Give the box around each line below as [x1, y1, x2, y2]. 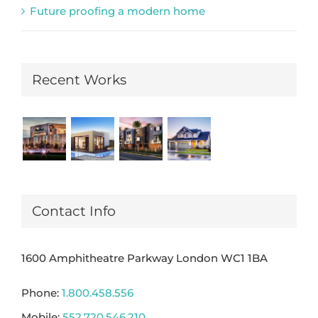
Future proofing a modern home [30, 4, 205, 18]
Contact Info [32, 202, 116, 220]
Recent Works [32, 71, 126, 89]
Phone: [21, 285, 62, 300]
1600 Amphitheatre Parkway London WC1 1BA [21, 251, 268, 265]
